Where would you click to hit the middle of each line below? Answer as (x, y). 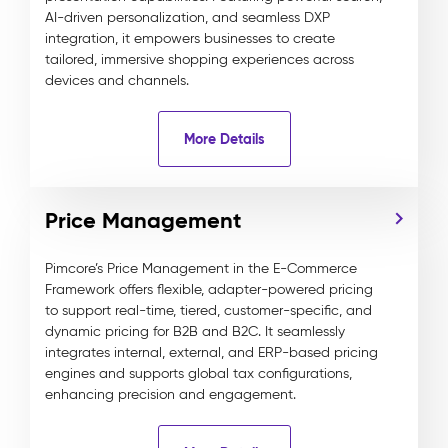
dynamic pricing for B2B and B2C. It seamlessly (195, 331)
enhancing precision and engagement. (170, 394)
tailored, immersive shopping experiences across (199, 59)
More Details (224, 138)
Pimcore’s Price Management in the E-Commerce (201, 268)
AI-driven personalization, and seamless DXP (187, 17)
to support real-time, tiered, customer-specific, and (208, 310)
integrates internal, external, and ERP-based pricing (211, 352)
